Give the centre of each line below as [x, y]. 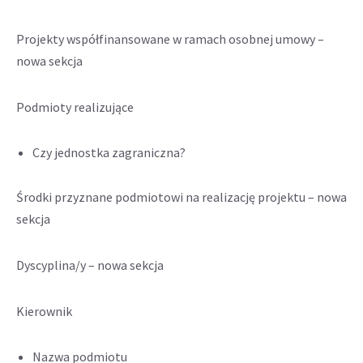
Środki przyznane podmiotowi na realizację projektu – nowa [181, 197]
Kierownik [44, 311]
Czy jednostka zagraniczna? [109, 152]
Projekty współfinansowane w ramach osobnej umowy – [170, 39]
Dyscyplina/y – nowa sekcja [90, 265]
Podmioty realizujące [75, 107]
